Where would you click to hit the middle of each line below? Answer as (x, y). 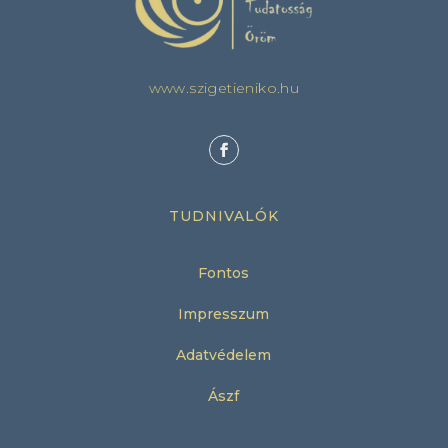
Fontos (224, 272)
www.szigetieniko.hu (224, 87)
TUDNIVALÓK (223, 215)
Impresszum (224, 313)
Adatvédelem (224, 354)
